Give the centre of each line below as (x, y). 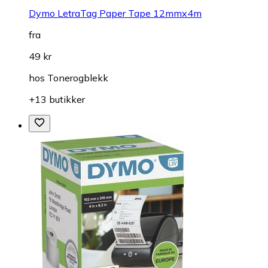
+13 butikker (57, 99)
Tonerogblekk (78, 77)
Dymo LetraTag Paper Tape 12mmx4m (115, 13)
